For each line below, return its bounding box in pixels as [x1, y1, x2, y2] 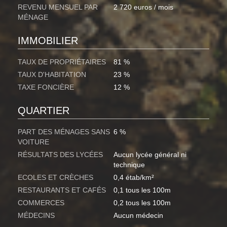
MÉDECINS [18, 211, 55, 220]
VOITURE [18, 138, 49, 146]
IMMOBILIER [18, 35, 78, 47]
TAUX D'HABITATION [18, 70, 86, 79]
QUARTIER [18, 105, 69, 117]
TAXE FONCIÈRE [18, 83, 74, 92]
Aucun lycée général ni [113, 150, 186, 159]
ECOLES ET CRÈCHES [18, 173, 93, 182]
